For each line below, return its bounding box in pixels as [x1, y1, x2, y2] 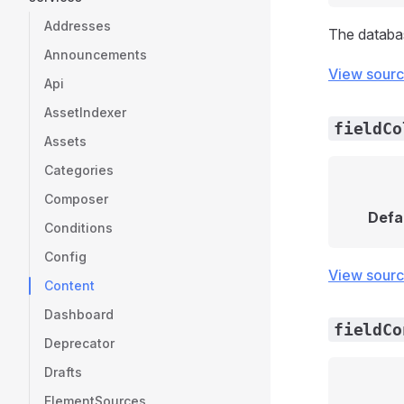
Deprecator [44, 335, 115, 351]
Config [44, 249, 87, 264]
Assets [44, 133, 87, 149]
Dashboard [44, 307, 114, 322]
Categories [44, 162, 114, 178]
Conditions [44, 220, 113, 235]
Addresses [44, 18, 111, 33]
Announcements [44, 47, 147, 62]
